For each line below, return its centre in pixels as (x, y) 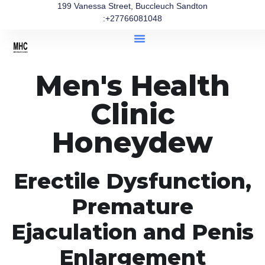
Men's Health (132, 86)
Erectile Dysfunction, (132, 181)
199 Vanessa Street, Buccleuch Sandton (132, 6)
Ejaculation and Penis (132, 232)
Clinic (132, 114)
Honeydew (132, 143)
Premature (132, 206)
